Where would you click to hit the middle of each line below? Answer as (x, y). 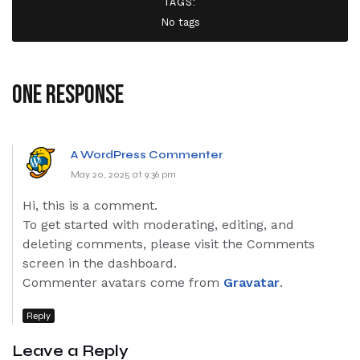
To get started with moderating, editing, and (158, 225)
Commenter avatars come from (123, 283)
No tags (180, 22)
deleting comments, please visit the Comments (169, 244)
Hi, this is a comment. (90, 206)
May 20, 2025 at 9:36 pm (123, 175)
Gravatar (252, 283)
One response (68, 95)
